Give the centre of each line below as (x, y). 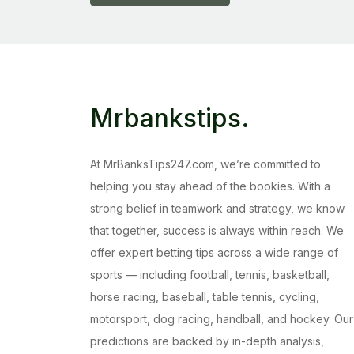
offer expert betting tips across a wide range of (214, 253)
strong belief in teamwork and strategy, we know (217, 209)
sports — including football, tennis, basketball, (210, 275)
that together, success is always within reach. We (217, 231)
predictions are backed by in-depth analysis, (207, 341)
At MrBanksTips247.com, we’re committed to (205, 164)
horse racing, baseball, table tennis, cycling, (205, 297)
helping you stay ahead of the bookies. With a (210, 186)
